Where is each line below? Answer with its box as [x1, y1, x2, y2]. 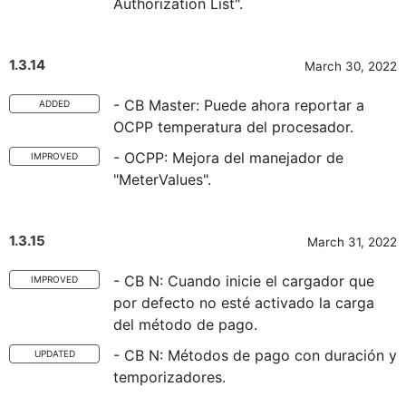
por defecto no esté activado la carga [113, 294, 374, 312]
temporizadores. [113, 368, 226, 386]
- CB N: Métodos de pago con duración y [113, 346, 397, 364]
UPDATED [34, 348, 75, 359]
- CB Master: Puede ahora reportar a [113, 96, 364, 114]
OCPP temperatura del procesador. [113, 118, 353, 136]
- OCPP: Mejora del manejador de [113, 149, 343, 167]
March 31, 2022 [307, 235, 397, 249]
